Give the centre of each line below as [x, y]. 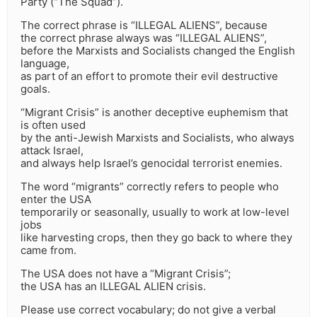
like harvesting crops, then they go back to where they [156, 238]
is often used [53, 125]
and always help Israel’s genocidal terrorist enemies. [151, 163]
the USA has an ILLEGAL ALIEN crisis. [113, 287]
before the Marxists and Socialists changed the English [158, 51]
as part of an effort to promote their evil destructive [149, 76]
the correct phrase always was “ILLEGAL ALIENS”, [144, 38]
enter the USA [56, 200]
